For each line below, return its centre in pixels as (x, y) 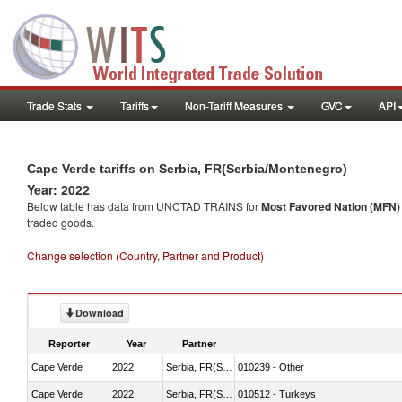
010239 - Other (271, 367)
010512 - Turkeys (277, 393)
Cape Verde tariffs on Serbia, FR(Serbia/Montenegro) (187, 169)
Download (100, 313)
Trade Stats (56, 105)
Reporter (69, 343)
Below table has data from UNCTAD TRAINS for (144, 206)
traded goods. (61, 222)
